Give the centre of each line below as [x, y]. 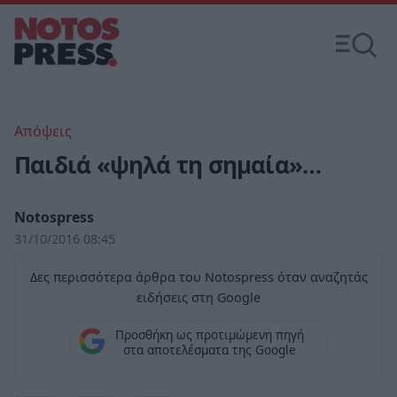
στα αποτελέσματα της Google [209, 350]
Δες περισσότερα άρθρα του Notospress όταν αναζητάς [198, 277]
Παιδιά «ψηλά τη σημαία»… [168, 165]
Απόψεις [43, 131]
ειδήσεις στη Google [198, 297]
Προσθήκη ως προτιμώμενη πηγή [209, 335]
